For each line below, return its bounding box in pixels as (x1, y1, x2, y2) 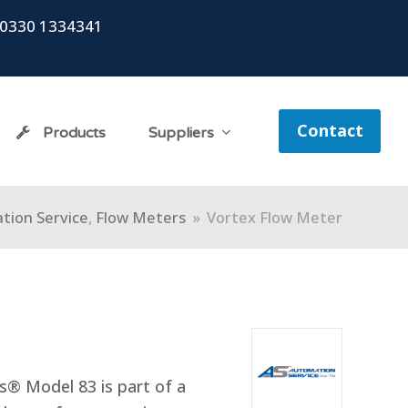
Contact (296, 119, 363, 142)
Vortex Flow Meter (207, 206, 342, 228)
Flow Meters (96, 206, 186, 228)
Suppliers (148, 124, 218, 142)
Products (39, 124, 107, 142)
